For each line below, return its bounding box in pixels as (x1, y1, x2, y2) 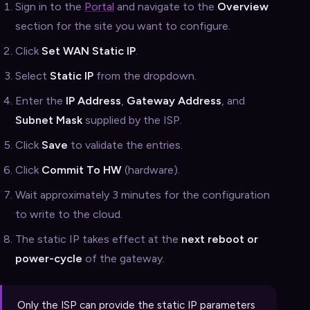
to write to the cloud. (15, 207, 122, 221)
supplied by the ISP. (82, 113, 182, 127)
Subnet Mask (15, 113, 82, 127)
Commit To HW (42, 163, 122, 176)
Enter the (15, 93, 66, 107)
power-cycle (15, 251, 82, 265)
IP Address (66, 93, 121, 107)
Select (15, 69, 50, 82)
